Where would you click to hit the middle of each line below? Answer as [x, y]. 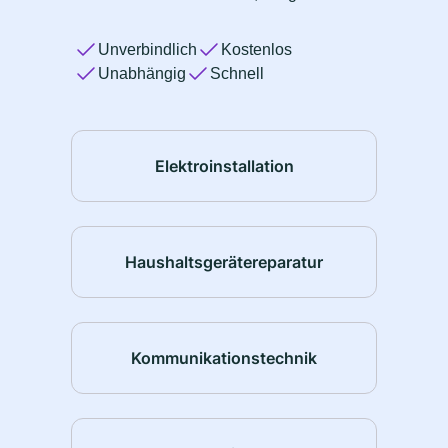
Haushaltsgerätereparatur [224, 261]
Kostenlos [256, 50]
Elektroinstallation [224, 165]
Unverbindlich [147, 50]
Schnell [237, 74]
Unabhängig [142, 74]
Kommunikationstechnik [224, 357]
